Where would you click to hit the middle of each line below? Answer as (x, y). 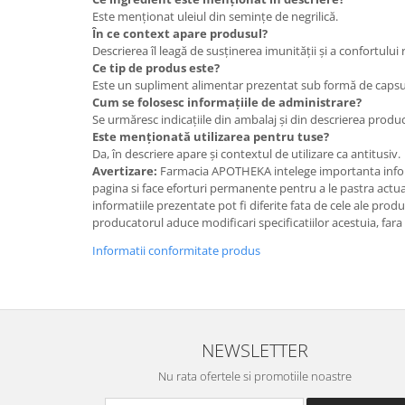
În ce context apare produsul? (180, 33)
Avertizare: (126, 170)
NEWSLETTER (255, 349)
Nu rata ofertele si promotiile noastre (255, 376)
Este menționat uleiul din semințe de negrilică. (215, 16)
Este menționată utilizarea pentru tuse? (211, 136)
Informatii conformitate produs (176, 250)
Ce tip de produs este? (156, 67)
